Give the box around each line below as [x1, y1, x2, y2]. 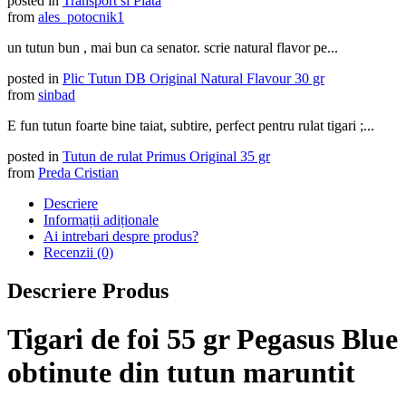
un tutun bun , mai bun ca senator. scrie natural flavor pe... [7, 39, 338, 55]
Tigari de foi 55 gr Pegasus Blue [7, 323, 398, 356]
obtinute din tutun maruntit [7, 356, 355, 390]
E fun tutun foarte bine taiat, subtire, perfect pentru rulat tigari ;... [7, 117, 374, 133]
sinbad [38, 86, 75, 102]
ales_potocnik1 [38, 8, 124, 24]
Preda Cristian [38, 164, 119, 180]
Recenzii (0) [43, 244, 113, 260]
